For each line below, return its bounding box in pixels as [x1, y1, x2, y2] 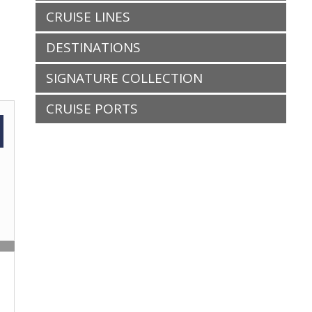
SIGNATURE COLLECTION [46, 69, 203, 87]
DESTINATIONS [46, 38, 141, 56]
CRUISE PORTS [46, 100, 138, 118]
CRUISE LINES [46, 8, 130, 26]
